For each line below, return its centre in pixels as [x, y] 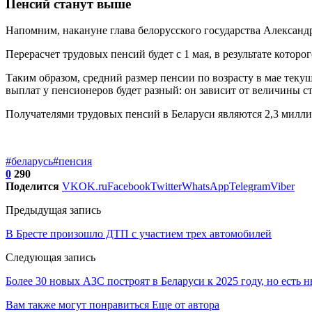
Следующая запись [50, 258]
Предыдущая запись [53, 210]
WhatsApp [205, 187]
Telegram [250, 187]
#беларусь [29, 162]
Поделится [32, 187]
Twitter [166, 187]
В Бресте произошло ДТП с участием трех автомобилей [139, 234]
